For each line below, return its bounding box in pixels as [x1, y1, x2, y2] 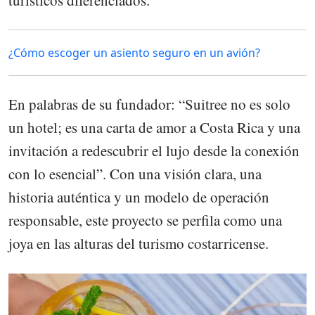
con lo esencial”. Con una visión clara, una [8, 164, 262, 184]
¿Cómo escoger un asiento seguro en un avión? [8, 45, 260, 61]
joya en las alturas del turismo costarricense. [8, 233, 269, 254]
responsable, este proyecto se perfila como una [8, 210, 282, 231]
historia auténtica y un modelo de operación [8, 187, 269, 207]
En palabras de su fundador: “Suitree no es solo [8, 94, 290, 115]
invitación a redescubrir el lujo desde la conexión [8, 141, 300, 161]
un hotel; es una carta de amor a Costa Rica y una [8, 117, 300, 138]
